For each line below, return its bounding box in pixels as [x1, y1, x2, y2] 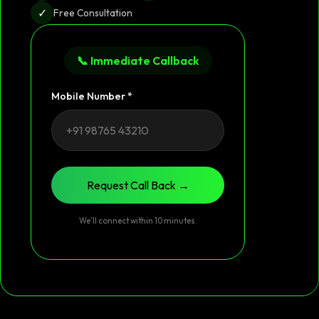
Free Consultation [53, 6, 132, 19]
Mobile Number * [51, 89, 132, 103]
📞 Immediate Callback [76, 53, 199, 68]
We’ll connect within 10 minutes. [78, 215, 197, 226]
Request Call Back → [86, 177, 189, 192]
